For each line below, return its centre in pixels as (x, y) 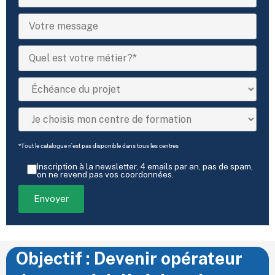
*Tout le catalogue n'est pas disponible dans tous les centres (99, 145)
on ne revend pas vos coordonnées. (105, 175)
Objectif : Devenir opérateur (129, 258)
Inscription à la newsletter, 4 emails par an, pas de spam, (145, 167)
